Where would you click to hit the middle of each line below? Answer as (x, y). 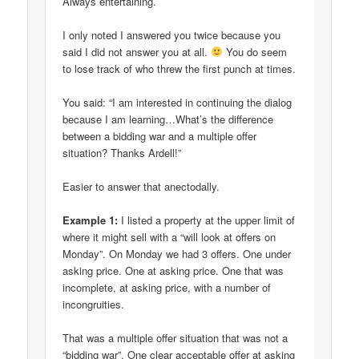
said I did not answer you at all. (137, 51)
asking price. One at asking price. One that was (173, 271)
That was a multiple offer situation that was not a (175, 338)
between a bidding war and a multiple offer (160, 136)
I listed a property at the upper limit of (207, 220)
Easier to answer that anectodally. (141, 187)
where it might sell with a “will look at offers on (169, 237)
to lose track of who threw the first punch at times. (179, 68)
